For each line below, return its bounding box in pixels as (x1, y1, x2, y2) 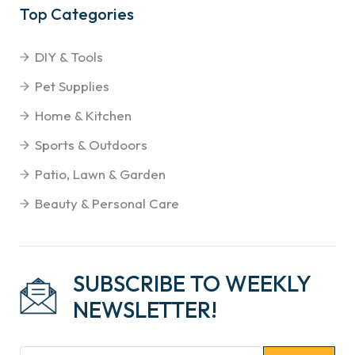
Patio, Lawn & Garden (35, 165, 166, 182)
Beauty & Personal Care (35, 194, 179, 212)
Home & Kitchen (35, 106, 132, 124)
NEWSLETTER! (73, 295, 217, 323)
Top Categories (20, 3, 134, 24)
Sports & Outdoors (35, 136, 147, 153)
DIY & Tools (35, 48, 103, 65)
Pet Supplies (35, 77, 109, 94)
